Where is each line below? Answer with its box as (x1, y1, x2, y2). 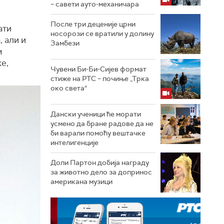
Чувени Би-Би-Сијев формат (50, 64, 146, 73)
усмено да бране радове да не (50, 119, 153, 128)
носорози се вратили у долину (50, 29, 154, 38)
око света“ (50, 83, 87, 92)
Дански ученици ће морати (50, 109, 141, 118)
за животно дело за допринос (50, 167, 152, 176)
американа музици (50, 177, 112, 186)
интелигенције (50, 138, 98, 147)
